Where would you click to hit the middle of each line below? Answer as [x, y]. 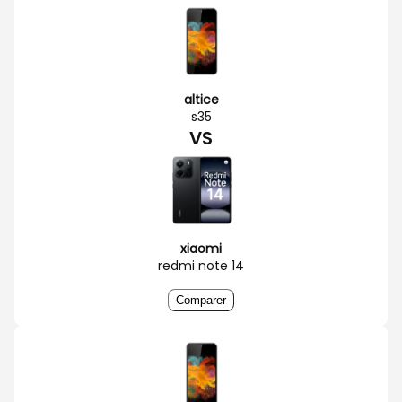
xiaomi [201, 248]
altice [201, 99]
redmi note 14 [201, 265]
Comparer [201, 300]
